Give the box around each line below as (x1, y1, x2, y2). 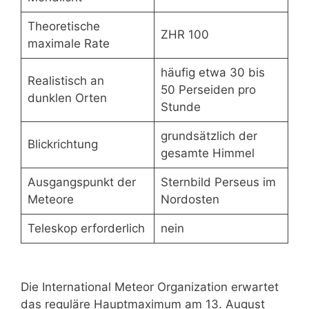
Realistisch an (27, 74, 104, 88)
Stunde (160, 100, 201, 114)
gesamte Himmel (160, 146, 255, 161)
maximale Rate (27, 37, 110, 51)
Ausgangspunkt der (27, 175, 136, 190)
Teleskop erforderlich (27, 221, 145, 236)
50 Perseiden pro (160, 83, 256, 97)
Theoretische (27, 19, 100, 34)
